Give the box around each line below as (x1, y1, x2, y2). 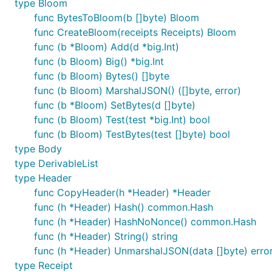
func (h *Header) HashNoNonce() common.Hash (34, 216, 256, 228)
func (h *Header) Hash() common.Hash (34, 201, 213, 213)
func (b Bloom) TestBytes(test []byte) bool (34, 128, 230, 140)
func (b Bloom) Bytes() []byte (34, 70, 169, 82)
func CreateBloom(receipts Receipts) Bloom (34, 26, 236, 38)
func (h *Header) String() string (34, 230, 178, 242)
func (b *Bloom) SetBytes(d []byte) (34, 99, 195, 111)
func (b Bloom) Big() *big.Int (34, 55, 164, 67)
